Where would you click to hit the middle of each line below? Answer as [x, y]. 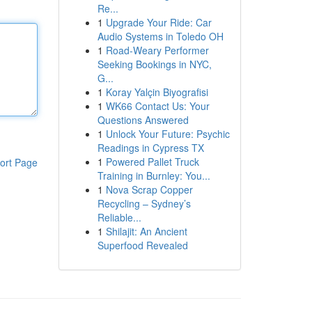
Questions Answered [143, 120]
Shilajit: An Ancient [146, 231]
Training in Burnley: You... [154, 175]
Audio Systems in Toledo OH [160, 36]
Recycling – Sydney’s [144, 203]
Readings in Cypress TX [150, 148]
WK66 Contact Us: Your [157, 106]
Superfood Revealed [142, 245]
